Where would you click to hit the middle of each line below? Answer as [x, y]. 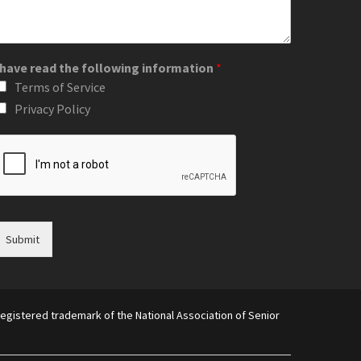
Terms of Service [60, 87]
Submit [23, 239]
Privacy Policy [52, 109]
